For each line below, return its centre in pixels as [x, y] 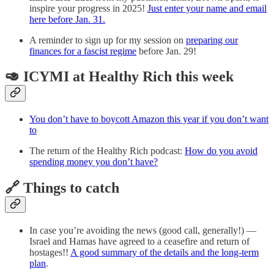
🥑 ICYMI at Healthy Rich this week [119, 77]
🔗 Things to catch [62, 188]
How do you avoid [221, 151]
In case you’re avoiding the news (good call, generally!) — [143, 231]
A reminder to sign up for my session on [108, 40]
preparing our [212, 40]
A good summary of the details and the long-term [165, 253]
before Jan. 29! [166, 51]
